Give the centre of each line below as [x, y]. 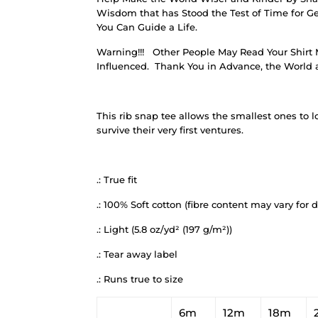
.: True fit [117, 179]
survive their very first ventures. [170, 130]
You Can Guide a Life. [147, 27]
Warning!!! [120, 51]
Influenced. [123, 66]
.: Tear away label [137, 254]
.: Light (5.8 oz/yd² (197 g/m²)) [164, 229]
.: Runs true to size [140, 279]
